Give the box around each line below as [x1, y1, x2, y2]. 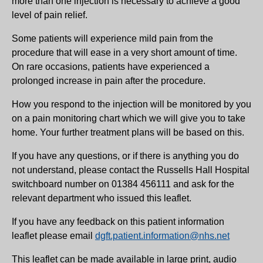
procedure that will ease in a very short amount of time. [12, 47, 237, 58]
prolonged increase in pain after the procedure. [12, 75, 205, 86]
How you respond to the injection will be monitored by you [12, 99, 251, 109]
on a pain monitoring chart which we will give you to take [12, 113, 245, 123]
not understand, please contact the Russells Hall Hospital [12, 164, 249, 175]
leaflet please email [12, 230, 95, 241]
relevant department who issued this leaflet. [12, 193, 191, 203]
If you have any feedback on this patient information [12, 216, 224, 227]
